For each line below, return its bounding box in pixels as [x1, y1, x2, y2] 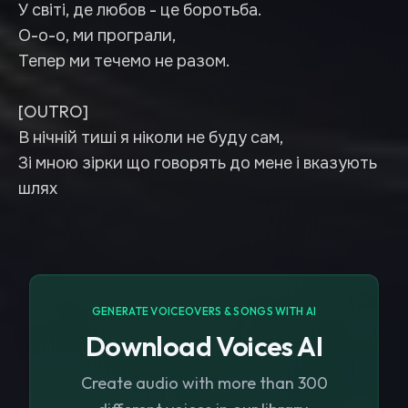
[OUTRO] [18, 101, 88, 122]
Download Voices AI [85, 329, 323, 363]
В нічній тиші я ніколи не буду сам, [18, 127, 283, 148]
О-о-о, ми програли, [18, 25, 176, 46]
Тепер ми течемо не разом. [18, 50, 230, 71]
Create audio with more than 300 [80, 372, 328, 393]
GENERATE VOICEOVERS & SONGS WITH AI [91, 304, 317, 318]
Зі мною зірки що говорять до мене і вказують [18, 152, 377, 173]
